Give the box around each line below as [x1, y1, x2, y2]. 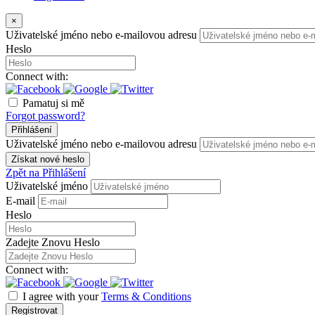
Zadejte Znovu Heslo [6, 236, 100, 249]
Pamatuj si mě [22, 97, 84, 110]
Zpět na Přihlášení [6, 167, 86, 179]
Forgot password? [6, 110, 85, 122]
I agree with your [22, 290, 101, 303]
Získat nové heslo [11, 154, 84, 165]
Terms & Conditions [101, 290, 191, 303]
